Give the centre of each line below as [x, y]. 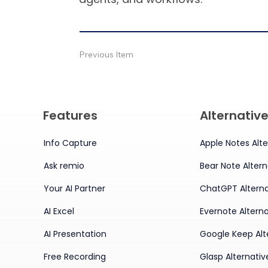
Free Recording [75, 257]
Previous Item [106, 54]
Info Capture [71, 143]
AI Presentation [75, 234]
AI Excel [59, 211]
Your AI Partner [75, 189]
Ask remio [64, 166]
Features [70, 116]
